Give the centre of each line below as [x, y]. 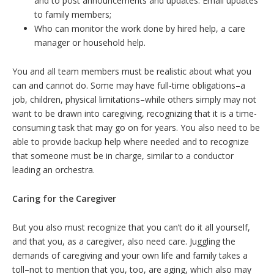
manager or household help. [90, 43]
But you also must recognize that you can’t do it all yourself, [131, 227]
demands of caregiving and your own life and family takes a [130, 255]
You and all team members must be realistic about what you [132, 71]
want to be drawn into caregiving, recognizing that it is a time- [135, 113]
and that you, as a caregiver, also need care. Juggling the [124, 241]
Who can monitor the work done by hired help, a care [140, 28]
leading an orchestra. [54, 170]
